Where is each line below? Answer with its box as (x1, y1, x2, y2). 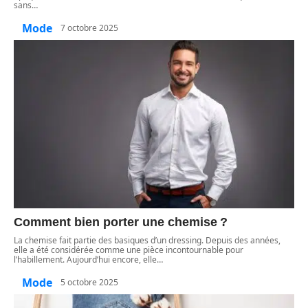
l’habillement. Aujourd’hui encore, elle (14, 253, 157, 265)
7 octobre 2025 (60, 22, 118, 34)
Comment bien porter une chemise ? (14, 214, 228, 229)
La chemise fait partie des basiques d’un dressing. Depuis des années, (14, 234, 280, 246)
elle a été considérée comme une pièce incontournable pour (14, 243, 243, 256)
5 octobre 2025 (60, 276, 118, 289)
